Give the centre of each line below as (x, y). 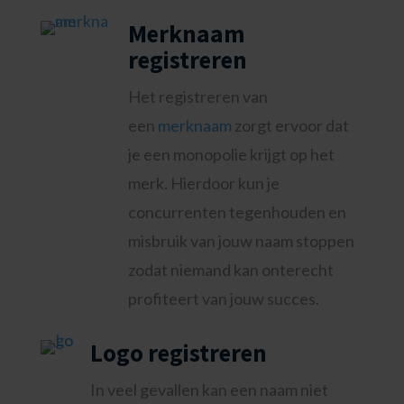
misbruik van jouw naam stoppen (241, 241)
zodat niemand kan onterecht (230, 270)
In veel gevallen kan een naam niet (209, 390)
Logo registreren (178, 353)
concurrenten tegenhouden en (237, 212)
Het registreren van (197, 96)
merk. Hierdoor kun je (203, 183)
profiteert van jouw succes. (223, 298)
